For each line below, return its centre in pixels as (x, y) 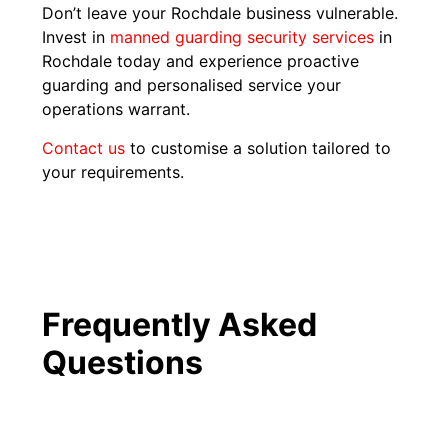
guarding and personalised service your (192, 85)
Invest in (76, 37)
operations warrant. (119, 109)
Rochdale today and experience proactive (201, 61)
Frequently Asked (180, 325)
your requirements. (113, 171)
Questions (123, 363)
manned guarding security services (242, 37)
